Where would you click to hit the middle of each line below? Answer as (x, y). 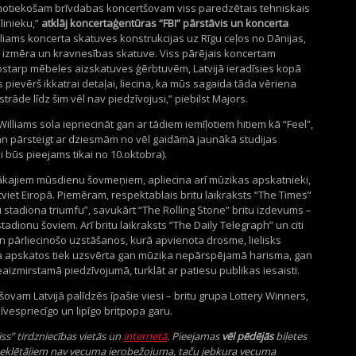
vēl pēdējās (246, 336)
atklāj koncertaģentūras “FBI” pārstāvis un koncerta (165, 23)
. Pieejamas (193, 336)
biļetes (290, 336)
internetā (145, 336)
